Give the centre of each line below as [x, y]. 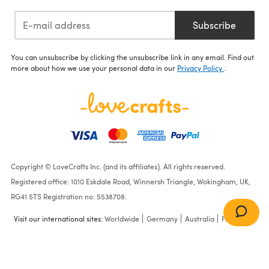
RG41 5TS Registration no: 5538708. [69, 197]
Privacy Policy [201, 68]
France [233, 219]
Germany [162, 219]
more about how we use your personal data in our [94, 68]
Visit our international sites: [59, 219]
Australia [200, 219]
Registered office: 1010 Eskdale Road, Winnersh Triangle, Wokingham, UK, [131, 182]
